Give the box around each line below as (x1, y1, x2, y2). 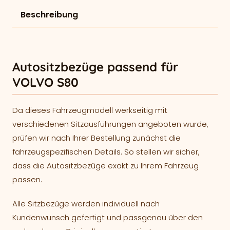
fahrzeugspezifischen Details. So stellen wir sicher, (12, 146, 200, 157)
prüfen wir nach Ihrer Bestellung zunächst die (12, 132, 181, 143)
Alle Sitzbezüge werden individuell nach (12, 198, 160, 209)
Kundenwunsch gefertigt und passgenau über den (12, 212, 203, 223)
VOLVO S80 (12, 74, 79, 90)
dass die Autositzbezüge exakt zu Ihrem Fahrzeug (12, 160, 199, 171)
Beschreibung (21, 9, 78, 21)
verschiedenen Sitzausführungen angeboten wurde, (12, 119, 208, 129)
